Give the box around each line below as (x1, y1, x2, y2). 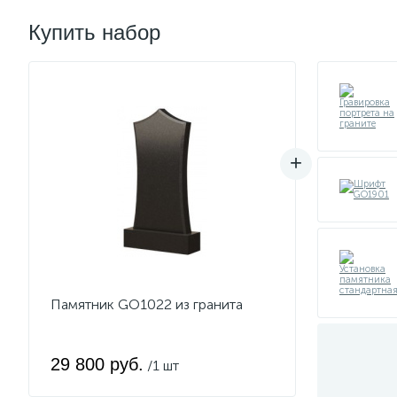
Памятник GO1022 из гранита (51, 296, 243, 313)
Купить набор (28, 20, 160, 44)
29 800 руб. (51, 354, 144, 374)
